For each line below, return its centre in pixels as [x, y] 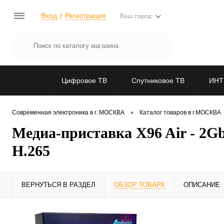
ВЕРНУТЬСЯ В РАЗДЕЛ [58, 185]
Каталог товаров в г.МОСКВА [180, 113]
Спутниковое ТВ [158, 80]
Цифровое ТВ [84, 80]
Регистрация [85, 15]
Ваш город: [136, 15]
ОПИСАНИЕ [202, 185]
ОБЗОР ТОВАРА [139, 185]
